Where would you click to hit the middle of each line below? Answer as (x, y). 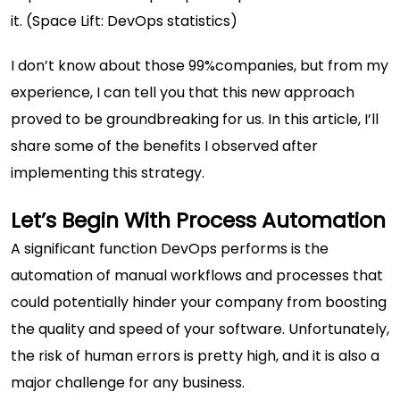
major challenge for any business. (128, 383)
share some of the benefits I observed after (164, 146)
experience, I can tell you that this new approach (183, 92)
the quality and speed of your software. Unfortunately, (200, 329)
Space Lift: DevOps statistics (131, 21)
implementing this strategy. (113, 173)
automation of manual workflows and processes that (197, 275)
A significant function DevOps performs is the (170, 249)
